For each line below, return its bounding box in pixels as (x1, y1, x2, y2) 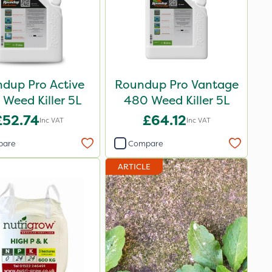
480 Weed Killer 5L (123, 92, 229, 108)
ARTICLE (118, 161, 151, 172)
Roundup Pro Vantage (114, 76, 239, 92)
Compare (128, 138, 163, 149)
